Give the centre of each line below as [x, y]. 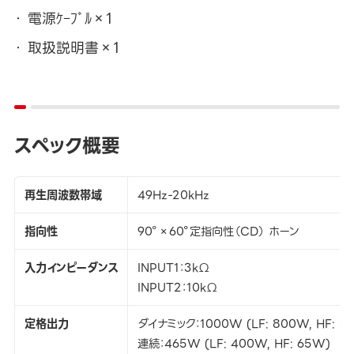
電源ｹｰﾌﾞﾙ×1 [70, 19]
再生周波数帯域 [63, 195]
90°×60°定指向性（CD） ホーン [218, 231]
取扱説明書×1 [73, 48]
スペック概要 [67, 145]
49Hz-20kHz [173, 195]
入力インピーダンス [71, 267]
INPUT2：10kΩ [177, 287]
